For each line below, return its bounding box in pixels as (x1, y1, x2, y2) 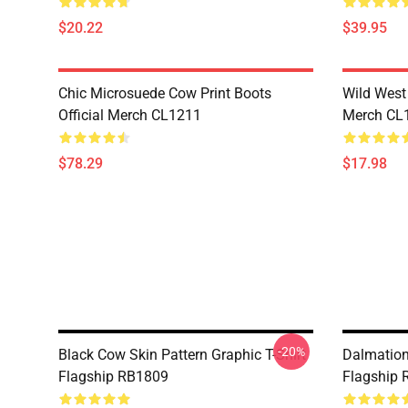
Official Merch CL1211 (58, 107, 201, 124)
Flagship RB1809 (58, 368, 168, 385)
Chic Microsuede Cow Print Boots (58, 85, 271, 102)
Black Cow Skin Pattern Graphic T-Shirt (58, 346, 306, 363)
